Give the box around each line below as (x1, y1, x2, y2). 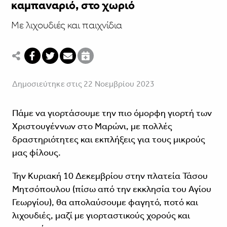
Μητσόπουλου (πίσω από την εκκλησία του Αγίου (12, 183, 211, 195)
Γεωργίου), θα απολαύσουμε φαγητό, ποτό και (12, 197, 198, 208)
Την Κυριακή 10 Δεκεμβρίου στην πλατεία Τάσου (12, 170, 208, 182)
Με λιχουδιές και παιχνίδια (11, 19, 122, 31)
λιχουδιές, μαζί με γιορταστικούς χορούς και (12, 210, 190, 221)
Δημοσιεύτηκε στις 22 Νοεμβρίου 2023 (12, 79, 155, 89)
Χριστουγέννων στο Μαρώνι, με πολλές (12, 121, 172, 132)
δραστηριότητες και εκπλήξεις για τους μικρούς (12, 134, 205, 145)
